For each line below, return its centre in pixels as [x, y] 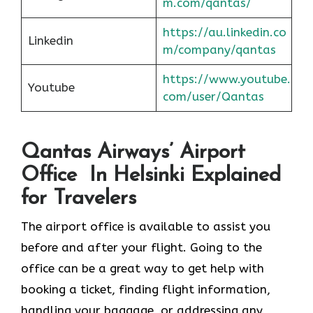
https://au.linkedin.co [224, 32]
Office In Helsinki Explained [151, 176]
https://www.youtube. [226, 79]
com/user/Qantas [213, 96]
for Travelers [79, 199]
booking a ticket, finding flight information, [146, 290]
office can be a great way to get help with [143, 269]
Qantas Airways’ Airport [133, 153]
